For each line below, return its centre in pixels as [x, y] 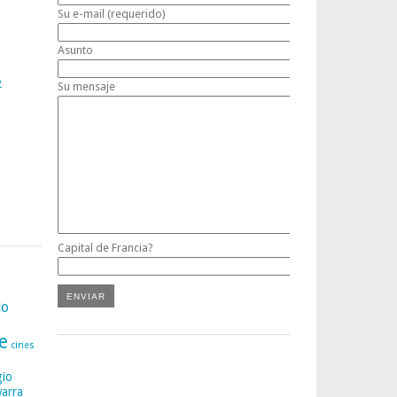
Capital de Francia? [105, 248]
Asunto [75, 50]
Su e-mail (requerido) [112, 14]
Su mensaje [86, 86]
